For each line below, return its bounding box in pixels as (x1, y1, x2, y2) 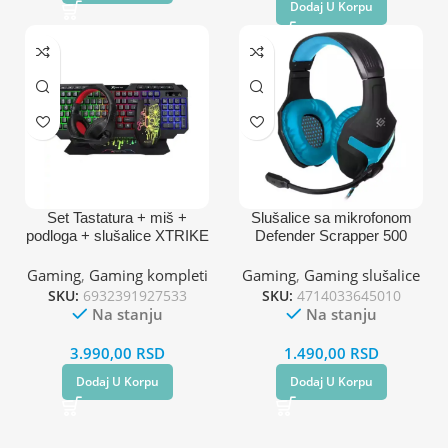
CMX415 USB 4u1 (56, 244, 178, 262)
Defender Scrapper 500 (255, 226, 407, 244)
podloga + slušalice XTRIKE (25, 226, 209, 244)
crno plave (297, 244, 365, 262)
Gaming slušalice (304, 264, 420, 285)
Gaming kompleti (88, 264, 208, 285)
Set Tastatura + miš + (47, 208, 187, 226)
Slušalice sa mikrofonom (250, 208, 412, 226)
